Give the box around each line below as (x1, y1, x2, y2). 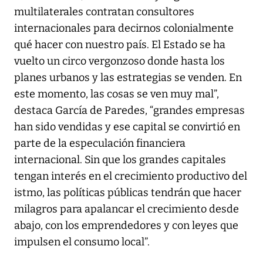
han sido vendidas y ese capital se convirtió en (14, 120, 240, 133)
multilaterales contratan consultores (14, 5, 194, 18)
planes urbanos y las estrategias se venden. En (14, 70, 242, 84)
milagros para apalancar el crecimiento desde (14, 202, 239, 215)
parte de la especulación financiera (14, 136, 186, 150)
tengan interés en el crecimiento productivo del (14, 169, 247, 183)
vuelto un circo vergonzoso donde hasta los (14, 54, 225, 68)
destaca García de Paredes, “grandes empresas (14, 103, 245, 117)
